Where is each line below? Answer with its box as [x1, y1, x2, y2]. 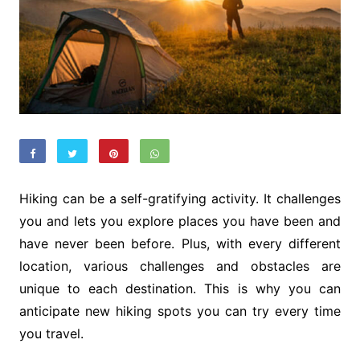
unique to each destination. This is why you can [18, 280, 342, 297]
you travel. [18, 325, 84, 342]
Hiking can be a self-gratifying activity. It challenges [18, 190, 342, 207]
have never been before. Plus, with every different [18, 235, 342, 252]
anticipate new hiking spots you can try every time [18, 303, 342, 320]
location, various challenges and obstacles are [18, 258, 342, 275]
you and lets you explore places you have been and [18, 213, 342, 230]
